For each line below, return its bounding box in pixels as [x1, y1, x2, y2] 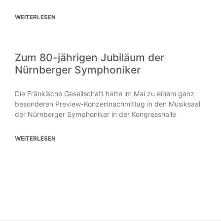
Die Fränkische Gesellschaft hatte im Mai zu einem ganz [15, 89, 194, 98]
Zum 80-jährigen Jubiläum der [15, 51, 164, 64]
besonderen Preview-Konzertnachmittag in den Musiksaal [15, 99, 200, 108]
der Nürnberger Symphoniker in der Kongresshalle [15, 110, 176, 118]
